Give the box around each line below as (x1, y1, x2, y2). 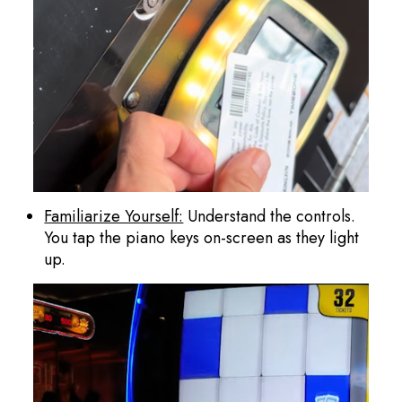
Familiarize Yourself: (44, 204, 184, 228)
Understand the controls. (183, 204, 356, 228)
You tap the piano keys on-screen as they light (44, 225, 360, 249)
